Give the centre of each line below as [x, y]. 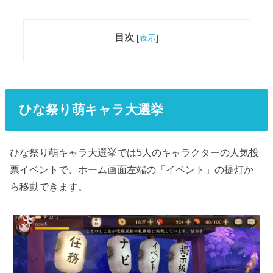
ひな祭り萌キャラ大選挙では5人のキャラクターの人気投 [135, 152]
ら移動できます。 [49, 186]
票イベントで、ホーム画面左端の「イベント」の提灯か [132, 169]
